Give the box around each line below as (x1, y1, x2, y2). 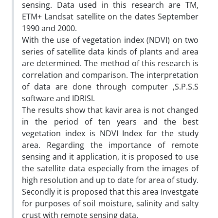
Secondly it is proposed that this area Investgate (22, 186, 199, 197)
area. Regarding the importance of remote (22, 139, 199, 150)
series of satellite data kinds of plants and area (22, 46, 199, 57)
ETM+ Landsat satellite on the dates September (22, 11, 199, 22)
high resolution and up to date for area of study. (22, 174, 199, 185)
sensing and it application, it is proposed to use (22, 151, 199, 162)
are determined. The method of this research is (22, 57, 199, 69)
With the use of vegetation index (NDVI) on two (22, 34, 199, 45)
